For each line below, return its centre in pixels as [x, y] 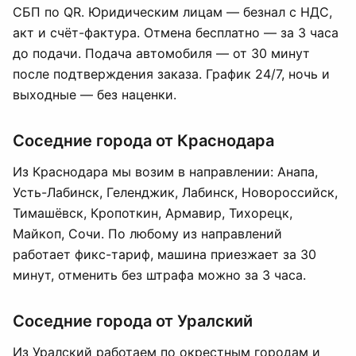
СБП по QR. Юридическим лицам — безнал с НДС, [172, 12]
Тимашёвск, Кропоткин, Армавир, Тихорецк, [153, 213]
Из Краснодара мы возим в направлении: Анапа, [165, 172]
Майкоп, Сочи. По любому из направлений [147, 234]
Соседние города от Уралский [133, 321]
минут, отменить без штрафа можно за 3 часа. [159, 275]
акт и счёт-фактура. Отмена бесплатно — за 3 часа [176, 33]
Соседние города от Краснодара [143, 141]
